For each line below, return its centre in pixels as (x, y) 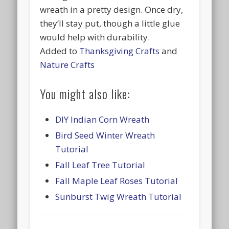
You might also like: (85, 93)
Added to (60, 51)
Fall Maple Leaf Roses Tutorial (117, 180)
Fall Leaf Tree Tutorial (100, 165)
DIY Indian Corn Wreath (102, 119)
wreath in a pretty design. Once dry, (112, 9)
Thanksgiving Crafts (120, 51)
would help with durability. (95, 37)
